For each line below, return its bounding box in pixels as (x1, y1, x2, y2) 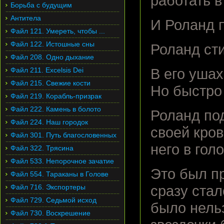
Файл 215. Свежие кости (10, 79, 90, 87)
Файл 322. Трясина (10, 144, 73, 152)
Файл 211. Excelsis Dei (10, 66, 83, 74)
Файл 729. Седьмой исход (10, 196, 96, 204)
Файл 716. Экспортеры (10, 183, 85, 191)
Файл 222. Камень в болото (10, 105, 101, 113)
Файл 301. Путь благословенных (10, 131, 116, 139)
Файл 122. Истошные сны (10, 40, 94, 48)
